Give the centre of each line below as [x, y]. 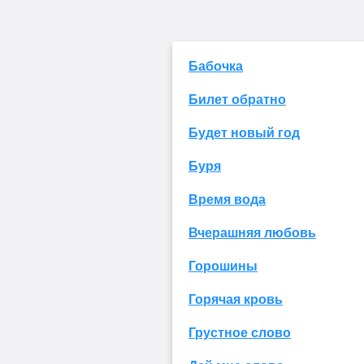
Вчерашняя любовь [252, 232]
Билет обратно [237, 99]
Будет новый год [244, 132]
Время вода [227, 199]
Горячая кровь [236, 299]
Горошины [223, 266]
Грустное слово [240, 332]
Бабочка [216, 66]
